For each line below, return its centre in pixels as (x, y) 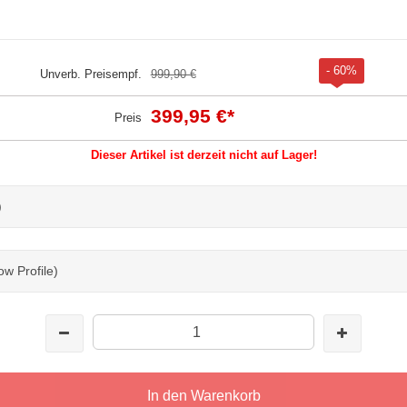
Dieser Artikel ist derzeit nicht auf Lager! (203, 154)
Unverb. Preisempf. (90, 74)
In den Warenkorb (203, 395)
